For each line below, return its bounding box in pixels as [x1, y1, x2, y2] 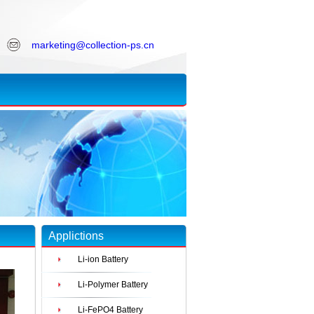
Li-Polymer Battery [78, 280, 148, 289]
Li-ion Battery [78, 254, 128, 264]
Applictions [48, 230, 104, 242]
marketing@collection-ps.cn [32, 39, 154, 50]
